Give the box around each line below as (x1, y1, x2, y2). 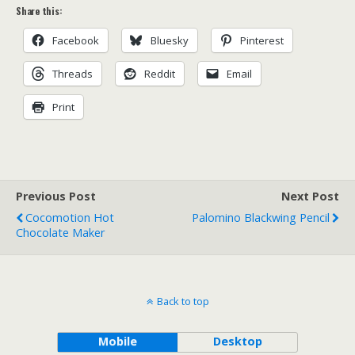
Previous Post (16, 189, 96, 204)
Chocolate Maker (16, 225, 105, 240)
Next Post (281, 189, 339, 204)
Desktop (212, 334, 262, 349)
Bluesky (151, 33, 189, 48)
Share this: (16, 4, 63, 17)
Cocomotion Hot (25, 210, 114, 225)
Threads (52, 67, 93, 81)
